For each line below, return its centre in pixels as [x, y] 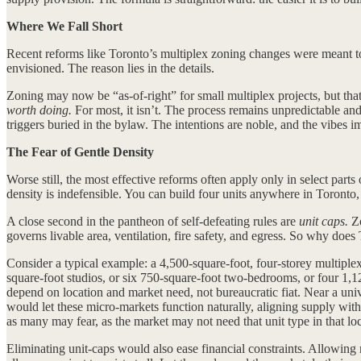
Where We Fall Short [64, 26]
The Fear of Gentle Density [80, 151]
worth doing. [39, 110]
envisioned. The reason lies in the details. [110, 68]
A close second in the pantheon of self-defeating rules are [153, 221]
